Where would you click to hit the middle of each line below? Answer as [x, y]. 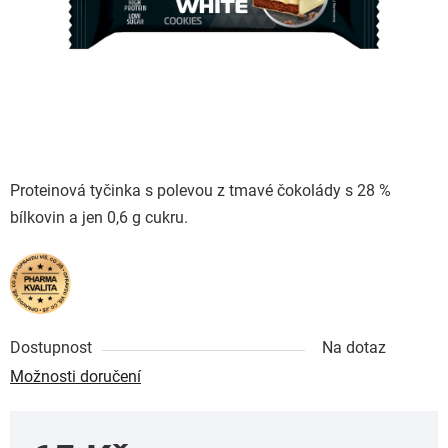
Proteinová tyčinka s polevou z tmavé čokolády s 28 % [200, 190]
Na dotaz [354, 347]
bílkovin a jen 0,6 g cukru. [101, 217]
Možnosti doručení [75, 376]
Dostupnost [51, 347]
